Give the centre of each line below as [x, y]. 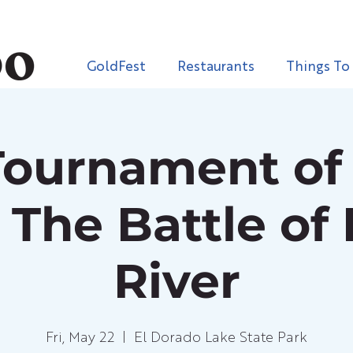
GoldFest [116, 67]
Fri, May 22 [80, 338]
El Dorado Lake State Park [221, 338]
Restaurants [216, 67]
